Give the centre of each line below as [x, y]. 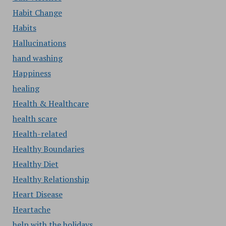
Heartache [31, 209]
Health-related [40, 134]
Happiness [32, 73]
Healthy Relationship [51, 179]
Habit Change [37, 13]
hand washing [37, 58]
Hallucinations [39, 43]
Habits [24, 28]
